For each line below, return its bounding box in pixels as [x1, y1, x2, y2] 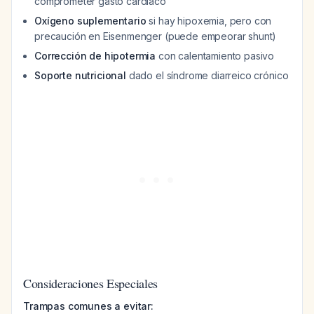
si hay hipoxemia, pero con [146, 15, 272, 27]
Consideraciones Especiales [23, 275, 158, 292]
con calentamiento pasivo [156, 50, 275, 62]
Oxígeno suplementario [34, 15, 146, 27]
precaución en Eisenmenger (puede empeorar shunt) [34, 30, 277, 42]
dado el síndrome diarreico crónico [125, 69, 289, 81]
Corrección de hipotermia [34, 50, 156, 62]
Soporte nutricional [34, 69, 126, 81]
